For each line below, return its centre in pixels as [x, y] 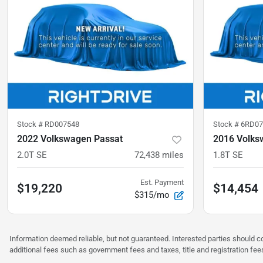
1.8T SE [228, 155]
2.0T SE [32, 155]
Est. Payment [162, 183]
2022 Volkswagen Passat [70, 139]
